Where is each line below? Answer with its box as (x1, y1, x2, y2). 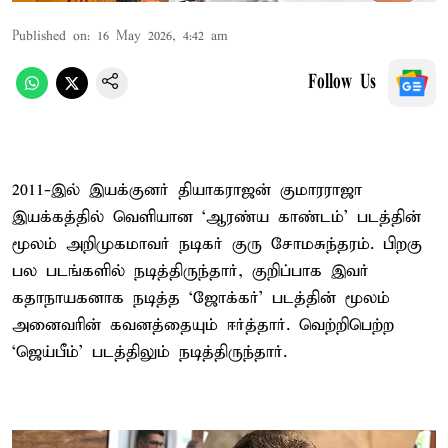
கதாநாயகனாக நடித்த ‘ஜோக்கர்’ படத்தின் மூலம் (12, 287, 390, 309)
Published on (12, 27, 87, 45)
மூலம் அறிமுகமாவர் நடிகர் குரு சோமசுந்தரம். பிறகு (12, 233, 422, 255)
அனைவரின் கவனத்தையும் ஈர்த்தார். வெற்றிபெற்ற (12, 314, 394, 336)
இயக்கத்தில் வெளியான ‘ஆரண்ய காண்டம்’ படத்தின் (12, 206, 421, 228)
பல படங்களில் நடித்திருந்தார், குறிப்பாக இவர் (12, 260, 369, 282)
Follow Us (308, 72, 376, 93)
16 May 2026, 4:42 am (97, 27, 228, 45)
